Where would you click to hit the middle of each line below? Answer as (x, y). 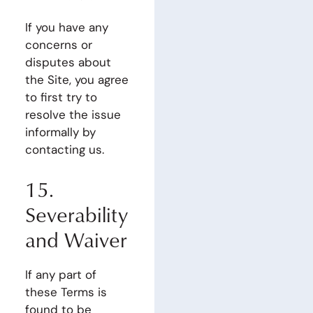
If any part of (60, 274)
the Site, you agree (77, 80)
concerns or (58, 45)
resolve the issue (73, 115)
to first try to (61, 97)
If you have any (66, 27)
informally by (60, 132)
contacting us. (64, 150)
